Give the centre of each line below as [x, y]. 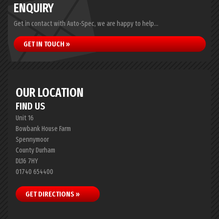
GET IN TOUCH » [47, 44]
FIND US [30, 106]
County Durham [35, 150]
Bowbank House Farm [43, 129]
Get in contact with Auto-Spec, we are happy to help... [86, 24]
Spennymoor [32, 140]
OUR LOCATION [50, 93]
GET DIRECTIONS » [53, 194]
